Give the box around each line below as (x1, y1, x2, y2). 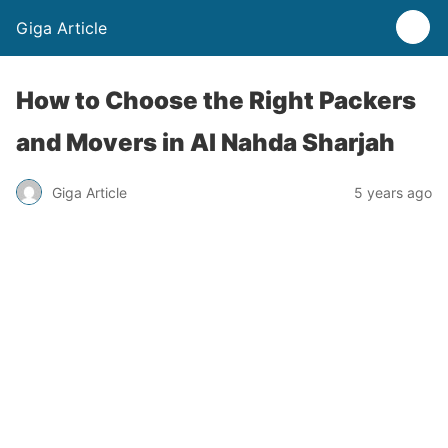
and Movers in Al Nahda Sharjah (16, 128, 395, 157)
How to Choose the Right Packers (16, 86, 416, 115)
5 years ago (354, 183, 432, 201)
